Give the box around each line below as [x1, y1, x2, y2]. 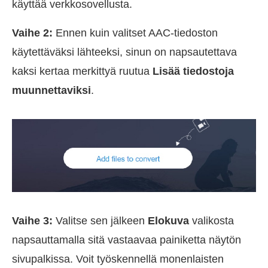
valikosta [189, 215, 234, 227]
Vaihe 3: [12, 215, 53, 227]
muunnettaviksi [12, 84, 91, 97]
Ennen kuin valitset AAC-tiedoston [53, 27, 218, 39]
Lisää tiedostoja [153, 65, 234, 78]
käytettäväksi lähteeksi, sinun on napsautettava [12, 46, 237, 59]
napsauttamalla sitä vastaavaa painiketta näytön [12, 234, 241, 246]
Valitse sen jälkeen [53, 215, 148, 227]
